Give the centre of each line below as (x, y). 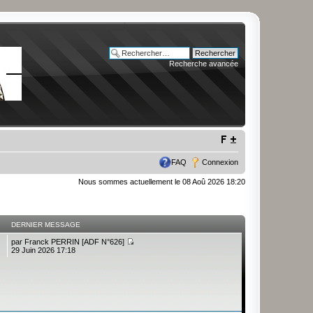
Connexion (220, 162)
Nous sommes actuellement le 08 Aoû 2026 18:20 (162, 182)
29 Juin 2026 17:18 (44, 250)
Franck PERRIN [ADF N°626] (75, 241)
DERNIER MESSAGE (46, 224)
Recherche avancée (204, 64)
